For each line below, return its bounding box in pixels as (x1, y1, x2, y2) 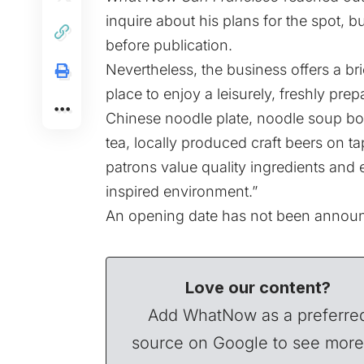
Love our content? (185, 277, 331, 297)
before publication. (106, 36, 232, 54)
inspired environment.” (106, 182, 258, 200)
